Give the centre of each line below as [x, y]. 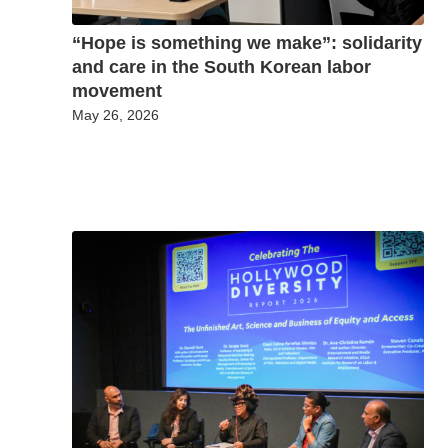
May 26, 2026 [115, 114]
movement [117, 90]
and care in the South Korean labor [221, 66]
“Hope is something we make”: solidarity [247, 42]
